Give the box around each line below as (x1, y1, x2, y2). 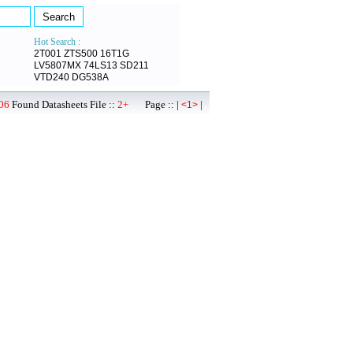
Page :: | (128, 98, 181, 110)
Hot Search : (34, 36, 80, 47)
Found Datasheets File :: (9, 98, 117, 110)
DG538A (72, 72, 109, 83)
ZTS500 (64, 48, 98, 59)
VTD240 (34, 72, 69, 83)
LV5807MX (34, 60, 81, 71)
